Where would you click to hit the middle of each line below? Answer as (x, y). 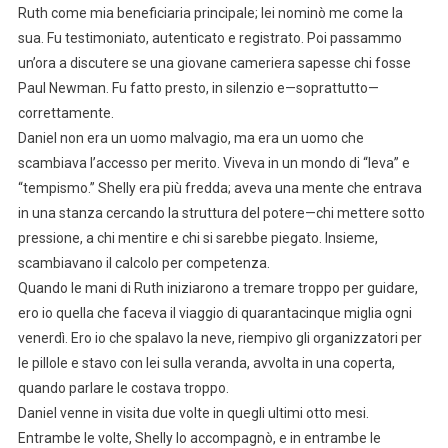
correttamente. (65, 113)
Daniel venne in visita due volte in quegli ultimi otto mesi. (193, 413)
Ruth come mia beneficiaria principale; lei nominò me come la (210, 13)
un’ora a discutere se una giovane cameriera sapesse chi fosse (214, 63)
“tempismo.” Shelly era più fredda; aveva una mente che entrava (219, 188)
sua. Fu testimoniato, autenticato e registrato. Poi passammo (209, 38)
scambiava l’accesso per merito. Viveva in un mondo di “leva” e (213, 163)
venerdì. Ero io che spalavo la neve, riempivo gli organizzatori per (219, 338)
